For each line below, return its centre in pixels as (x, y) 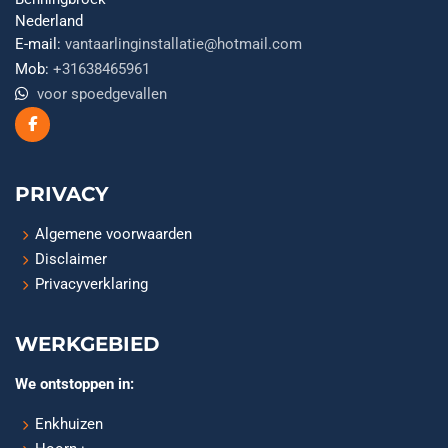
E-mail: (38, 43)
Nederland (49, 20)
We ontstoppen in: (74, 383)
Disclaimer (70, 258)
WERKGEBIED (87, 343)
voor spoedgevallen (102, 93)
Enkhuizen (68, 423)
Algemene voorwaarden (113, 233)
